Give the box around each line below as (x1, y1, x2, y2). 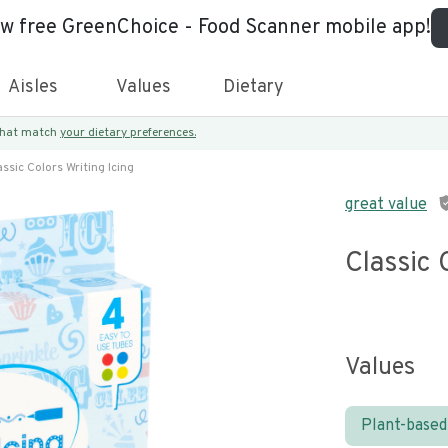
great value (345, 195, 427, 215)
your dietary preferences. (60, 125, 196, 141)
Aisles (8, 76, 58, 99)
